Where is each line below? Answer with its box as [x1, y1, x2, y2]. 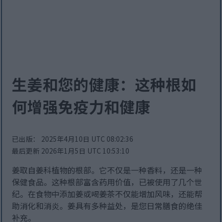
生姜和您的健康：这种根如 [12, 72, 197, 95]
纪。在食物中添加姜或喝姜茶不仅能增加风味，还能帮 [12, 188, 203, 200]
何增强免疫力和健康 [12, 95, 151, 117]
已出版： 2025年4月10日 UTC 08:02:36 [12, 134, 134, 144]
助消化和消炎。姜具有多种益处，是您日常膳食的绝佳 [12, 200, 203, 212]
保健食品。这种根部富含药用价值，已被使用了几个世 [12, 176, 203, 188]
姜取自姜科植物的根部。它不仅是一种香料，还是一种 [12, 164, 203, 176]
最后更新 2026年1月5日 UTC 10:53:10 [12, 146, 130, 156]
